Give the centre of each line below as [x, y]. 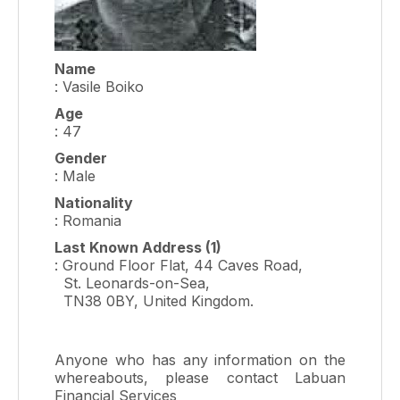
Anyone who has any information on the [200, 360]
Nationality [94, 203]
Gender [81, 158]
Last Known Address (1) [138, 247]
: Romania [88, 221]
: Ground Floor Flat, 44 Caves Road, [179, 265]
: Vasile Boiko [99, 87]
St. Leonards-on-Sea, [132, 283]
